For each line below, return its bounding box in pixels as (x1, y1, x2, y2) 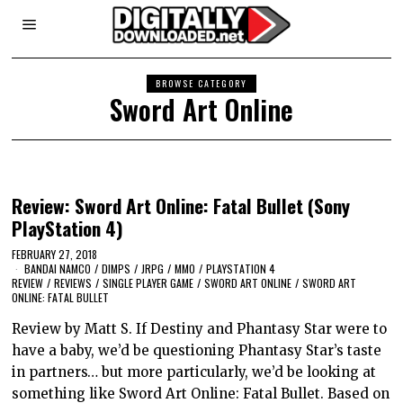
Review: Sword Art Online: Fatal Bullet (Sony (12, 192, 351, 219)
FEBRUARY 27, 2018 (12, 246, 98, 262)
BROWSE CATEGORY (155, 76, 247, 90)
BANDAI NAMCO (24, 260, 92, 276)
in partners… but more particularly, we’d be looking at (12, 363, 377, 381)
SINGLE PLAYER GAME (103, 274, 194, 291)
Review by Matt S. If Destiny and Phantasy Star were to (12, 319, 388, 337)
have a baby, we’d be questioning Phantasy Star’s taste (12, 341, 382, 359)
